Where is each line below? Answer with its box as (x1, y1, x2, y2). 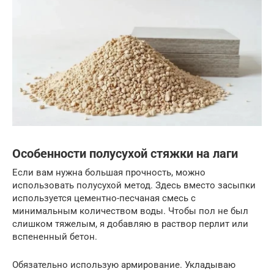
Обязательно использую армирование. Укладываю (12, 259, 235, 270)
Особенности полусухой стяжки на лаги (12, 146, 238, 161)
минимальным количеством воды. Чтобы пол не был (12, 205, 248, 217)
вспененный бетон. (12, 231, 97, 242)
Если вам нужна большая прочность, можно (12, 166, 206, 178)
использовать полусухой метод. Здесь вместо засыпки (12, 179, 256, 191)
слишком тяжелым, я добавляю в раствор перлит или (12, 218, 248, 229)
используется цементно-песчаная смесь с (12, 192, 196, 204)
